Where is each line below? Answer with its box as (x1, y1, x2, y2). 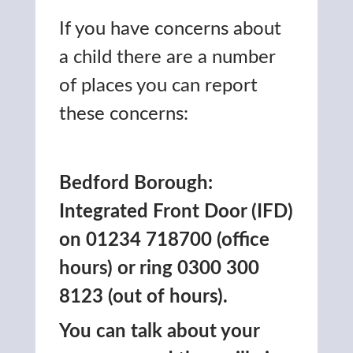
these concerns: (59, 104, 188, 124)
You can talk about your (59, 321, 259, 341)
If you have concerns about (59, 19, 281, 39)
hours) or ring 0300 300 (59, 258, 259, 278)
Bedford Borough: (59, 173, 213, 193)
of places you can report (59, 76, 258, 95)
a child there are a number (59, 47, 275, 67)
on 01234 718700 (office (59, 230, 269, 250)
